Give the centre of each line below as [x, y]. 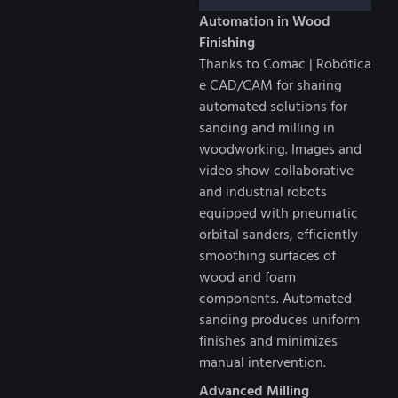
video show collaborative [276, 170]
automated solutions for [273, 106]
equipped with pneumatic [279, 213]
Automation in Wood [265, 21]
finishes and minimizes [268, 341]
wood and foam [247, 277]
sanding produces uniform [279, 319]
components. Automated [275, 298]
